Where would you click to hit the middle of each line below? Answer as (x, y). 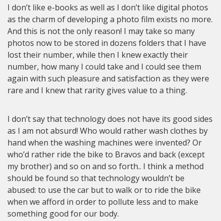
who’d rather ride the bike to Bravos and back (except (106, 154)
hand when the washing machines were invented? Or (105, 142)
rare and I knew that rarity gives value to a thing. (97, 90)
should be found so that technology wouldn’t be (96, 178)
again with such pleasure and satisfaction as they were (108, 78)
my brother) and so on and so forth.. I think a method (106, 166)
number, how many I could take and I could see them (104, 66)
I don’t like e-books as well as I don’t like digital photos (108, 7)
